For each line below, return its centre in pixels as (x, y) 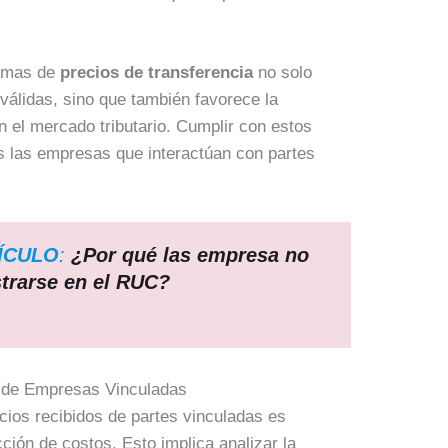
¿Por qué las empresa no (190, 254)
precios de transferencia (157, 72)
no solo (283, 72)
